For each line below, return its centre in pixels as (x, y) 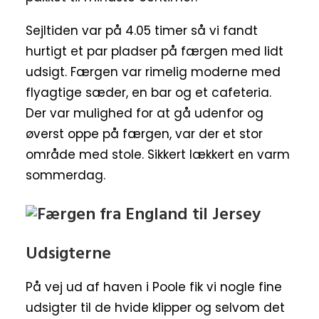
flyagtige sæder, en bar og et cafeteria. (148, 93)
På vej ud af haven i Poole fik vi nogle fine (154, 287)
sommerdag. (66, 175)
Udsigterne (68, 254)
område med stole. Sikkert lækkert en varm (158, 155)
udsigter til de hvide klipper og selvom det (155, 308)
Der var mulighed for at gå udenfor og (145, 113)
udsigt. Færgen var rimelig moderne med (153, 72)
